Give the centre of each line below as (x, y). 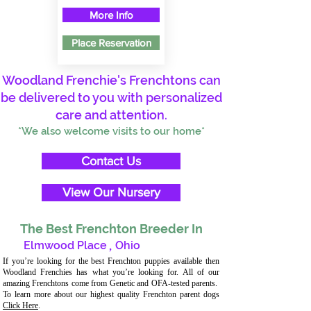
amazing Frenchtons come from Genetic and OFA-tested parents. (111, 283)
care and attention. (111, 115)
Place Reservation (111, 43)
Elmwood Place (65, 245)
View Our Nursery (111, 192)
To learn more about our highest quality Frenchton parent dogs (111, 294)
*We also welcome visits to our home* (111, 131)
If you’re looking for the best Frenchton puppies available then (111, 261)
